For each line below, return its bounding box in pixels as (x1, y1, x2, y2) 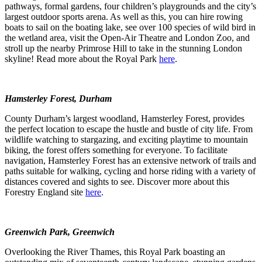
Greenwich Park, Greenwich (5, 226, 117, 237)
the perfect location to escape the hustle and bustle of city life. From (5, 123, 253, 134)
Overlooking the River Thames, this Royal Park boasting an (5, 246, 225, 257)
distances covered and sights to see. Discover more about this (5, 176, 229, 187)
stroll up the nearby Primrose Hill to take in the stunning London (5, 43, 242, 53)
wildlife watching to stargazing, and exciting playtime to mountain (5, 134, 248, 144)
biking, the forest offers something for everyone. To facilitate (5, 144, 227, 155)
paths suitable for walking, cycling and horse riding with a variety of (5, 166, 256, 176)
